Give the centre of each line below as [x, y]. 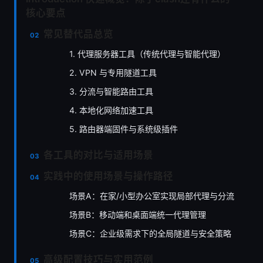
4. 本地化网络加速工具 [111, 110]
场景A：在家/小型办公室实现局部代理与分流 [152, 196]
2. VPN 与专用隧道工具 [113, 73]
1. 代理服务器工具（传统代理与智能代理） [147, 54]
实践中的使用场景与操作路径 [109, 176]
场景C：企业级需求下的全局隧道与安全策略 [150, 234]
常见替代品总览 [79, 34]
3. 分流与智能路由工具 [111, 92]
